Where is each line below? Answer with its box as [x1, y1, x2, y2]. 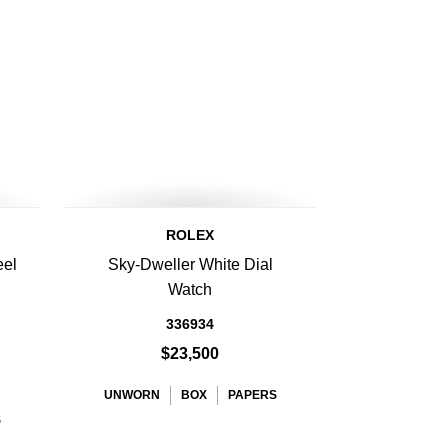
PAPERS [227, 388, 277, 402]
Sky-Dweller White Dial [107, 256, 273, 273]
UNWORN [103, 388, 160, 402]
